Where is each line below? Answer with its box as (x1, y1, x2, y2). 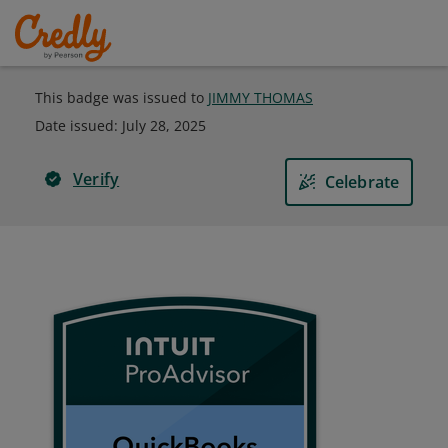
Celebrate (324, 171, 400, 193)
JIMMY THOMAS (208, 88, 313, 107)
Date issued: (35, 116, 122, 135)
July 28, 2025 (122, 116, 206, 135)
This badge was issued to (35, 88, 208, 107)
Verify (73, 168, 120, 190)
